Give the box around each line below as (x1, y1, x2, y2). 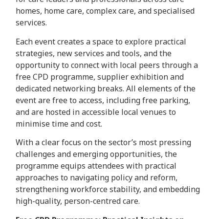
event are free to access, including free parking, (16, 94, 190, 106)
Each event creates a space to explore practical (16, 36, 186, 47)
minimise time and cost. (16, 118, 102, 129)
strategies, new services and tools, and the (16, 47, 172, 59)
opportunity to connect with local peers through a (16, 59, 198, 70)
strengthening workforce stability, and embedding (16, 184, 200, 195)
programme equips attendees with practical (16, 160, 176, 172)
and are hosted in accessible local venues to (16, 106, 176, 117)
